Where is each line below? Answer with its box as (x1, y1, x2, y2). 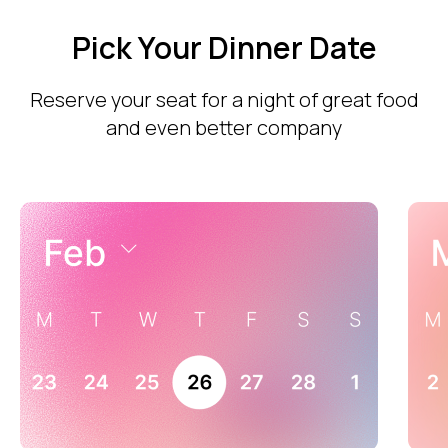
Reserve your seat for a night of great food (29, 86, 419, 113)
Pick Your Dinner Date (71, 27, 377, 68)
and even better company (106, 114, 342, 141)
